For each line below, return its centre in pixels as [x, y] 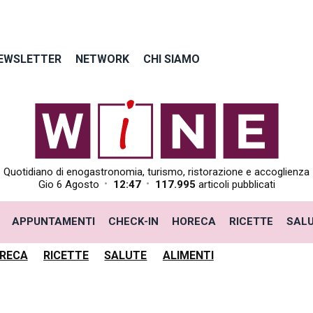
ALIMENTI [188, 255]
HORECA [194, 221]
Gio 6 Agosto [68, 184]
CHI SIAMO [172, 59]
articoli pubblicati [235, 184]
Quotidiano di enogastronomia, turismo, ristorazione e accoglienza [156, 172]
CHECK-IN [133, 221]
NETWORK [103, 59]
